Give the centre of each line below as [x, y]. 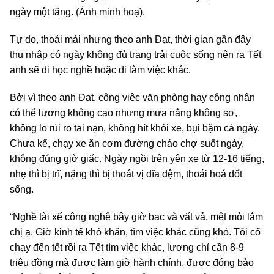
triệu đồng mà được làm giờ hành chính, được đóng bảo [132, 262]
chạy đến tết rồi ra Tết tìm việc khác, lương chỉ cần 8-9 [127, 247]
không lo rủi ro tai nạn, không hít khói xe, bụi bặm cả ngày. [135, 128]
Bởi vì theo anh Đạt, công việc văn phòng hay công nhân [132, 97]
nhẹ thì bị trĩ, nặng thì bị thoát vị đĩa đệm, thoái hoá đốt [126, 174]
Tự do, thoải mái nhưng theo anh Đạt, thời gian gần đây [130, 39]
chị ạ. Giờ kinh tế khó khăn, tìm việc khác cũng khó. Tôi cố [135, 232]
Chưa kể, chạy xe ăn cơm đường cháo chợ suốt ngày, [127, 143]
